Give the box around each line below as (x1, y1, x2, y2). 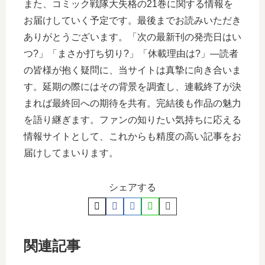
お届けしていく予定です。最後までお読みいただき (24, 15, 241, 25)
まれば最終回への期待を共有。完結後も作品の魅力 (24, 98, 241, 108)
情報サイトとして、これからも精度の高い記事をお (24, 131, 241, 141)
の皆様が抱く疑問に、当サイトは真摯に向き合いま (24, 64, 241, 75)
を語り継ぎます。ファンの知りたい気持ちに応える (24, 114, 241, 125)
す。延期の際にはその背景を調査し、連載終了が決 (24, 81, 241, 92)
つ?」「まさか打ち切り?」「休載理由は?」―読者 (24, 48, 238, 59)
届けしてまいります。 (24, 147, 118, 158)
